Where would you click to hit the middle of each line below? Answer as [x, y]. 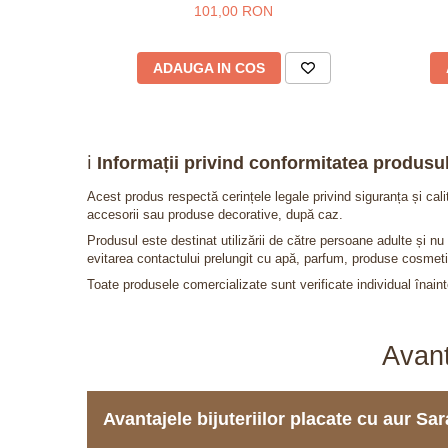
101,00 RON [233, 11]
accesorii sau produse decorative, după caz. [215, 214]
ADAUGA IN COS [208, 68]
